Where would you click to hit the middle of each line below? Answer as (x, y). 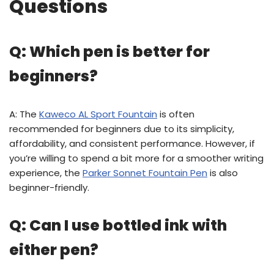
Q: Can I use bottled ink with (118, 225)
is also (223, 173)
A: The (24, 114)
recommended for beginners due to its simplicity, (122, 129)
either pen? (54, 250)
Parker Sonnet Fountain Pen (145, 173)
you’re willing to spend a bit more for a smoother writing (136, 158)
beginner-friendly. (49, 187)
